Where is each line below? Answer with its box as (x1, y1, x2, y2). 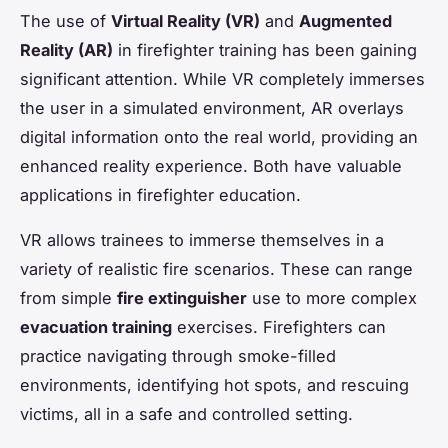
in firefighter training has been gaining (113, 39, 417, 60)
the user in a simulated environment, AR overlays (20, 97, 404, 118)
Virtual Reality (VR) (111, 10, 260, 31)
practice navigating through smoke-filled (20, 345, 336, 366)
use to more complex (247, 287, 417, 308)
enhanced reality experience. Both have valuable (20, 155, 402, 176)
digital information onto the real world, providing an (20, 126, 418, 147)
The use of (20, 10, 111, 31)
